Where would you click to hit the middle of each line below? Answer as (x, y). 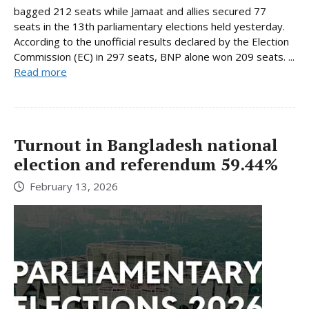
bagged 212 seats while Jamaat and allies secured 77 (140, 11)
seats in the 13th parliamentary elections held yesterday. (149, 26)
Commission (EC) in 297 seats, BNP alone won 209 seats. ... (154, 56)
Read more (40, 71)
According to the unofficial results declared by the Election (151, 41)
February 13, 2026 (74, 187)
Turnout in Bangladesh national (146, 144)
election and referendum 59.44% (146, 164)
